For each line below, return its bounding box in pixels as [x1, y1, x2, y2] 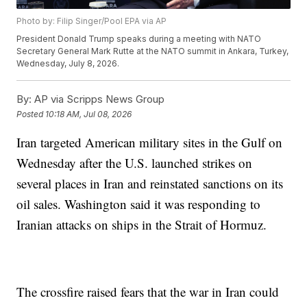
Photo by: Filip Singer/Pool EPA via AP [16, 16, 167, 27]
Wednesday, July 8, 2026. [16, 58, 120, 69]
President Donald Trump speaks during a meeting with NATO [16, 34, 262, 45]
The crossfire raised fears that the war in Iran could [16, 283, 280, 301]
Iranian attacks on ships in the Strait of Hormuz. [16, 216, 267, 234]
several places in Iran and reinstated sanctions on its [16, 175, 284, 193]
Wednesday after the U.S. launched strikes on [16, 154, 253, 172]
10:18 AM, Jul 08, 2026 [45, 108, 132, 119]
